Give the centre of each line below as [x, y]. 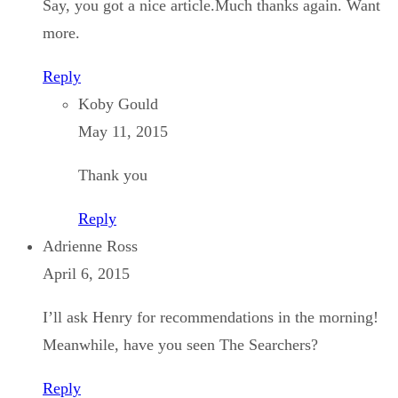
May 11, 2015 [123, 131]
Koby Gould [118, 103]
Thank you [113, 175]
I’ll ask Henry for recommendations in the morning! [211, 317]
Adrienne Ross [90, 246]
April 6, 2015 [86, 273]
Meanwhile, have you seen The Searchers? [180, 344]
